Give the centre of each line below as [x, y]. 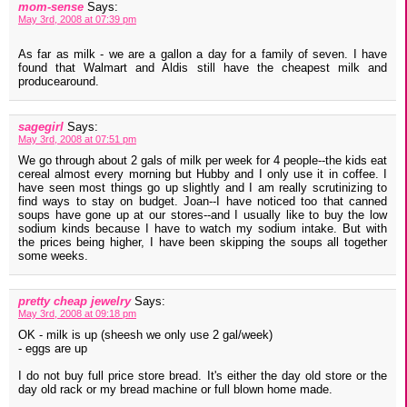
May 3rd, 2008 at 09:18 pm [77, 314]
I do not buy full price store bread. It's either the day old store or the [203, 376]
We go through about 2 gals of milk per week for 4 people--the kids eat [203, 161]
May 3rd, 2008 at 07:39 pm [77, 20]
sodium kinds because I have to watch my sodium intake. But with [203, 229]
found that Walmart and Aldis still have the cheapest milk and [203, 68]
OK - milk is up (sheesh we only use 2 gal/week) [145, 335]
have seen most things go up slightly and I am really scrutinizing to [203, 188]
